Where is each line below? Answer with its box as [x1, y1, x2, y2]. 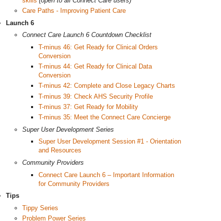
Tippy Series [22, 204, 58, 212]
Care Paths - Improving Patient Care [22, 6, 126, 14]
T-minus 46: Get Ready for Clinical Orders [38, 43, 158, 51]
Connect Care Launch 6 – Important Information [38, 171, 174, 179]
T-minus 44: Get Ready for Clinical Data [38, 63, 152, 71]
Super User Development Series [22, 125, 114, 133]
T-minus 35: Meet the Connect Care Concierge [38, 113, 171, 121]
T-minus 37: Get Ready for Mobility [38, 103, 138, 110]
